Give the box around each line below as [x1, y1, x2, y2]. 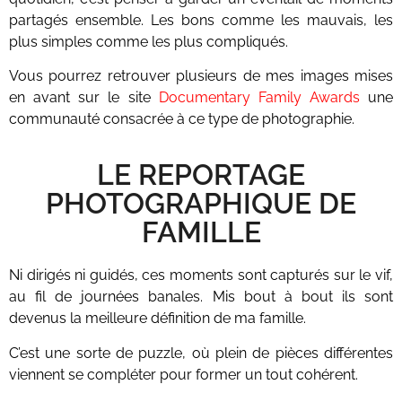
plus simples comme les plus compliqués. [9, 32, 288, 50]
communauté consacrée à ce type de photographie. [9, 109, 354, 127]
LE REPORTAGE [97, 158, 305, 192]
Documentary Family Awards [158, 88, 360, 106]
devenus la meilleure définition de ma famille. [9, 310, 306, 328]
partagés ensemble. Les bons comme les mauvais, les [9, 11, 393, 29]
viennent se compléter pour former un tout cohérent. [9, 365, 358, 383]
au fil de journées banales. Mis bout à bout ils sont [9, 288, 393, 306]
